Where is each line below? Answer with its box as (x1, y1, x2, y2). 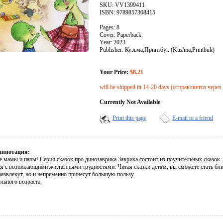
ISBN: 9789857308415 (100, 9, 155, 16)
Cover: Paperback (100, 31, 141, 39)
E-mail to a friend (172, 114, 213, 122)
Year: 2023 (100, 39, 125, 46)
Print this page (112, 114, 146, 122)
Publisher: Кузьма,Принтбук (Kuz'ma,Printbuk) (100, 46, 215, 54)
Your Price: (100, 69, 128, 76)
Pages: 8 (100, 24, 119, 31)
